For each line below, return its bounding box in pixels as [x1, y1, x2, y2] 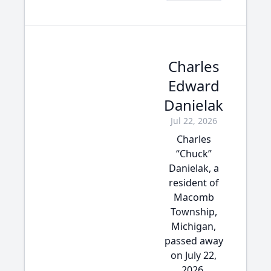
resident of [168, 176, 219, 189]
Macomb [173, 191, 214, 204]
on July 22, [171, 249, 217, 262]
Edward [168, 76, 220, 96]
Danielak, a [168, 162, 219, 175]
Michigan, [171, 220, 216, 233]
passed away [164, 234, 223, 247]
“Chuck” [175, 147, 212, 160]
